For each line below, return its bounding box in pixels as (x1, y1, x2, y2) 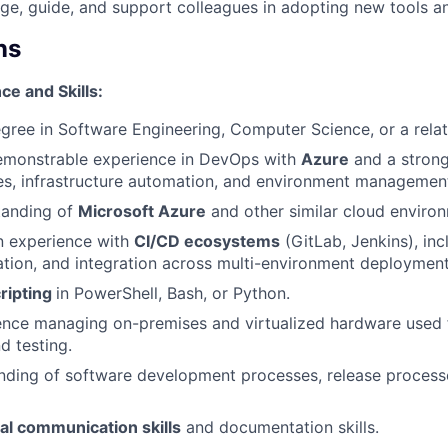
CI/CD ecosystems (134, 230, 280, 251)
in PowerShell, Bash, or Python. (56, 282, 290, 303)
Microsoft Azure (78, 200, 206, 221)
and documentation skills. (181, 416, 379, 437)
